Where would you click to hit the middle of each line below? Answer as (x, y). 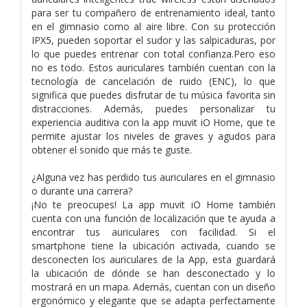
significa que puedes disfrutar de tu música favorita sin (153, 95)
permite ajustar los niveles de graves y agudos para (153, 136)
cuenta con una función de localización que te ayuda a (153, 218)
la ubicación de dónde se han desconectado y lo (153, 273)
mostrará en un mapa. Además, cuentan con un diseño (153, 286)
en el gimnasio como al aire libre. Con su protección (153, 26)
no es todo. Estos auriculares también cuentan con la (153, 67)
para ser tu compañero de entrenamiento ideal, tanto (153, 12)
